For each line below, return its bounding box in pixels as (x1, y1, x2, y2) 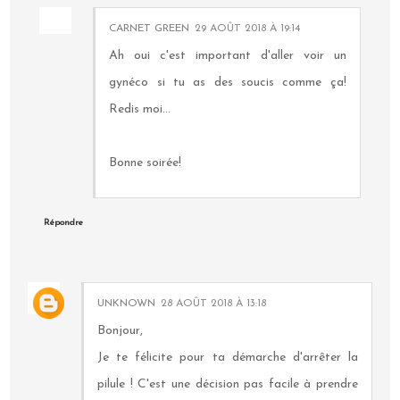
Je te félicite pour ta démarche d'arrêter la (97, 351, 358, 365)
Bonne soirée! (109, 155, 182, 170)
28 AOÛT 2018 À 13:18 (161, 298, 267, 310)
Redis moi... (109, 102, 171, 116)
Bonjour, (97, 324, 144, 338)
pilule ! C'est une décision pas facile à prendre (97, 378, 358, 392)
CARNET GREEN (109, 22, 190, 34)
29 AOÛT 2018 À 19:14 (195, 22, 301, 34)
